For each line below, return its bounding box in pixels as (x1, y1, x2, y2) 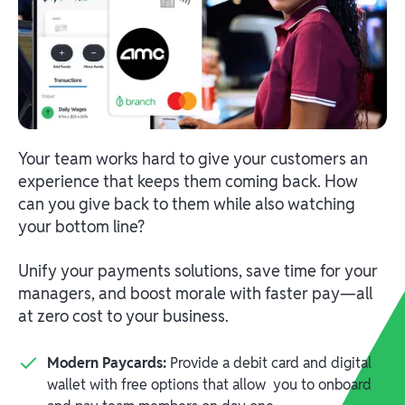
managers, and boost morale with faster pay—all (18, 283, 372, 305)
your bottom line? (18, 216, 145, 238)
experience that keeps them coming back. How (18, 171, 358, 193)
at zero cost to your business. (18, 306, 232, 327)
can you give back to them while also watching (18, 193, 355, 215)
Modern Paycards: (47, 353, 170, 373)
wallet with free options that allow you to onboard (47, 375, 372, 395)
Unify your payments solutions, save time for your (18, 260, 378, 282)
